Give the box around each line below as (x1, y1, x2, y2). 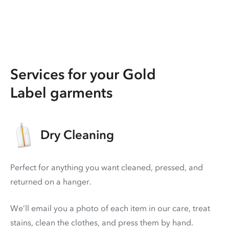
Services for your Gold (10, 65, 156, 83)
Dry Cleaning (40, 127, 114, 143)
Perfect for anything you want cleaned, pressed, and (10, 162, 203, 173)
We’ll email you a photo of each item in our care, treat (10, 203, 210, 214)
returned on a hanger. (10, 176, 91, 187)
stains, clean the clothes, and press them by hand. (10, 217, 193, 228)
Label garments (10, 84, 112, 102)
